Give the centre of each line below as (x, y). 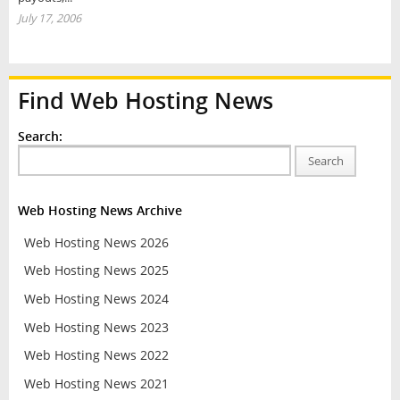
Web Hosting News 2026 (96, 242)
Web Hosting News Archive (100, 210)
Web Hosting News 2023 (96, 327)
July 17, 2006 (49, 19)
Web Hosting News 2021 (96, 383)
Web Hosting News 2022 (96, 355)
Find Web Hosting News (145, 100)
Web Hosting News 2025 (96, 271)
